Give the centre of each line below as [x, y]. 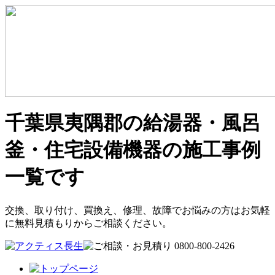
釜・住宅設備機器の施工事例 [133, 150]
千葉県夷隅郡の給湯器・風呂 [133, 123]
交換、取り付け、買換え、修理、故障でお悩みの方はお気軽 [137, 210]
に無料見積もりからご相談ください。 [88, 223]
